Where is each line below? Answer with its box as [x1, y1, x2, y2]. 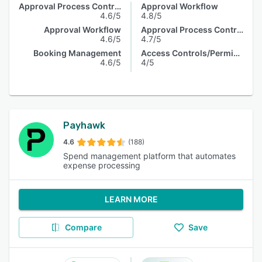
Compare [64, 222, 102, 232]
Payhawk [63, 120, 105, 131]
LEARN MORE [104, 194, 158, 204]
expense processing [63, 160, 140, 170]
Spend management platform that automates [63, 151, 236, 161]
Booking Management [33, 48, 121, 58]
